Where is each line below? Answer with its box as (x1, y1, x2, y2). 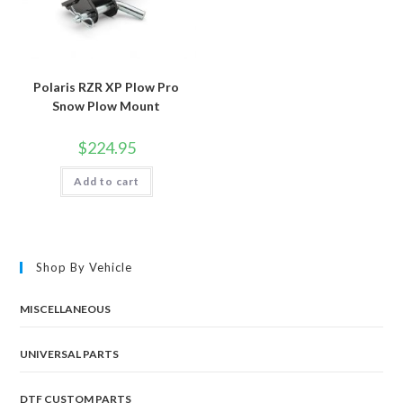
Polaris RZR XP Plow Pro (33, 78, 180, 94)
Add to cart (73, 174, 139, 188)
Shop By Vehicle (36, 260, 133, 275)
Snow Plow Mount (52, 97, 161, 113)
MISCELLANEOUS (20, 302, 112, 317)
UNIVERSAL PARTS (20, 347, 120, 362)
